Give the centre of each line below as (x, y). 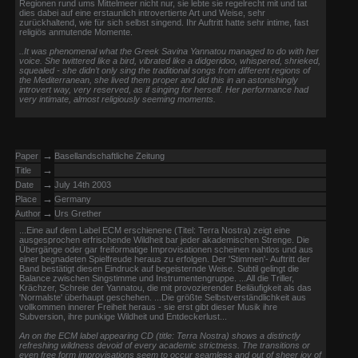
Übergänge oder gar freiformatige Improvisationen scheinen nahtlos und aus (166, 249)
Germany (73, 199)
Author (28, 213)
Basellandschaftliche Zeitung (109, 156)
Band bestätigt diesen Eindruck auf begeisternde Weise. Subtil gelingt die (159, 268)
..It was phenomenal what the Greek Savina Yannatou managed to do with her (169, 51)
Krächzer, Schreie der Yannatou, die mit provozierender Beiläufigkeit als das (165, 288)
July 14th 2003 (83, 185)
